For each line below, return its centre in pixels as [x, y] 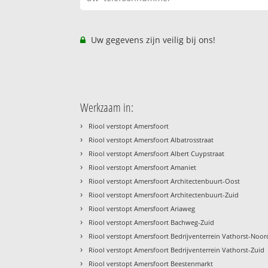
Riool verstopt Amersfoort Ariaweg [142, 208]
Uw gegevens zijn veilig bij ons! [152, 39]
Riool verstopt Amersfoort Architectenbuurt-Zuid [164, 194]
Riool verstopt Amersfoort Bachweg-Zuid [152, 222]
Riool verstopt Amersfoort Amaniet [143, 167]
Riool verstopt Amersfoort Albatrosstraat [151, 139]
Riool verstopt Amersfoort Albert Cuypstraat [157, 153]
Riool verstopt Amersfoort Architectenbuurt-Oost [165, 181]
